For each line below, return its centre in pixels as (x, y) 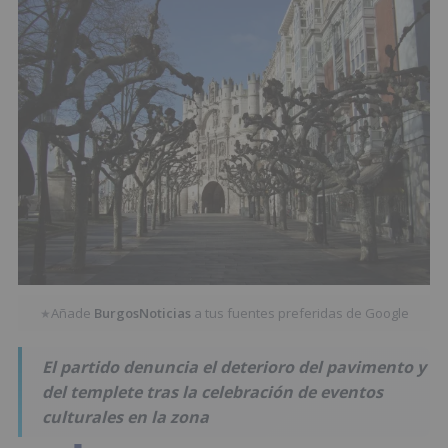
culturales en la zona (125, 416)
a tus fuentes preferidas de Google (299, 313)
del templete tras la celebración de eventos (212, 391)
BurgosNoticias (142, 313)
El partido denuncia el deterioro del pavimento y (234, 366)
